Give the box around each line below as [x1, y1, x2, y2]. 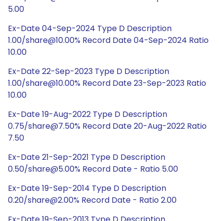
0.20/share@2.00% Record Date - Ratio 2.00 [8, 194, 177, 206]
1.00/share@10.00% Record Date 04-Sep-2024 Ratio [8, 35, 209, 46]
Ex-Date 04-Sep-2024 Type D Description [8, 23, 172, 34]
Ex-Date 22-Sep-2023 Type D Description [8, 66, 169, 77]
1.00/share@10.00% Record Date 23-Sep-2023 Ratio [8, 77, 206, 89]
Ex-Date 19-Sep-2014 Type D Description [8, 183, 166, 194]
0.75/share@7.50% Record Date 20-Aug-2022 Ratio [8, 120, 207, 132]
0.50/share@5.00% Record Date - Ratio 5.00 [8, 163, 178, 175]
